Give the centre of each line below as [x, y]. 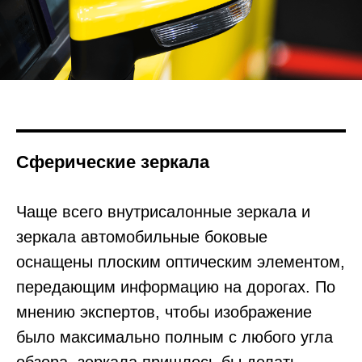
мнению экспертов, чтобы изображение [164, 311]
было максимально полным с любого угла [175, 337]
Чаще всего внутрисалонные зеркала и [163, 211]
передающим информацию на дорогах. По [176, 286]
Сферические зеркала [113, 162]
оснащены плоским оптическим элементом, [181, 261]
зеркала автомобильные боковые [142, 236]
